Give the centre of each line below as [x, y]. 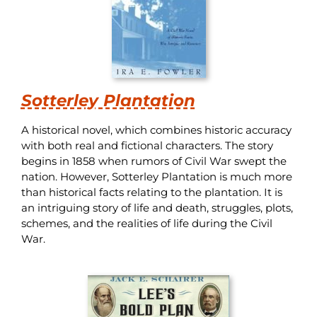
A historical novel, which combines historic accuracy [156, 129]
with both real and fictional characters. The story [147, 145]
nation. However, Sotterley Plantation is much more [156, 176]
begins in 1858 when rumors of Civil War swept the [154, 161]
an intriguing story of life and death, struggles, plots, [157, 207]
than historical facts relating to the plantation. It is [151, 192]
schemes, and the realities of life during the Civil [146, 223]
